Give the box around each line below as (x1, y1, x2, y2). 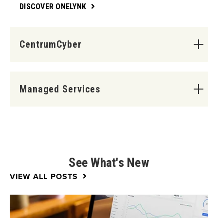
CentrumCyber (19, 38, 82, 50)
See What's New (69, 155, 149, 170)
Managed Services (19, 83, 101, 95)
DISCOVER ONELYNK (19, 1, 86, 11)
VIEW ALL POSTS (10, 170, 78, 182)
